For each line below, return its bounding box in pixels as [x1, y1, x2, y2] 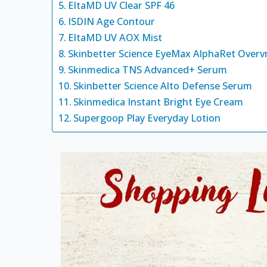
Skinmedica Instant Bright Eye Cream [73, 95, 244, 108]
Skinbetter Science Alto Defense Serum [73, 79, 253, 92]
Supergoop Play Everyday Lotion [73, 111, 221, 125]
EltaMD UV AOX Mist [68, 31, 163, 44]
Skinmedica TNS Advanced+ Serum [68, 63, 228, 76]
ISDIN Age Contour [68, 15, 156, 28]
